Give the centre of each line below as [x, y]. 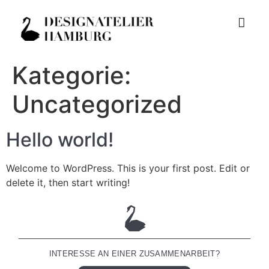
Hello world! [60, 139]
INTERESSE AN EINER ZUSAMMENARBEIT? [134, 254]
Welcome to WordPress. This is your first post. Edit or [128, 168]
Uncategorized [97, 104]
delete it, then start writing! [68, 182]
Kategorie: [71, 75]
